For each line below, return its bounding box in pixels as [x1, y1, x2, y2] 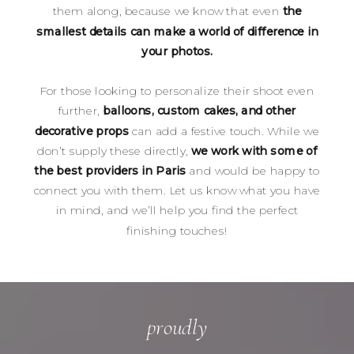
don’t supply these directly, [36, 143, 191, 158]
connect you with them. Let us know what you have [33, 183, 321, 198]
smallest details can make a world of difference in [36, 24, 318, 39]
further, [58, 104, 104, 119]
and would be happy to [186, 163, 320, 179]
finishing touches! [126, 223, 228, 238]
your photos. [141, 43, 213, 58]
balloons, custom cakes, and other [103, 104, 296, 119]
